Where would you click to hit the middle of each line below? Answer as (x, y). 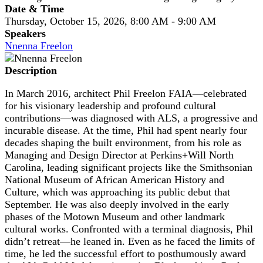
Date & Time (34, 9)
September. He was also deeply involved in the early (117, 204)
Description (31, 70)
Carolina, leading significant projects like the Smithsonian (129, 167)
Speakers (25, 33)
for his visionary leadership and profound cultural (110, 105)
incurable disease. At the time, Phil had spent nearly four (126, 130)
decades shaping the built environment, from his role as (123, 142)
